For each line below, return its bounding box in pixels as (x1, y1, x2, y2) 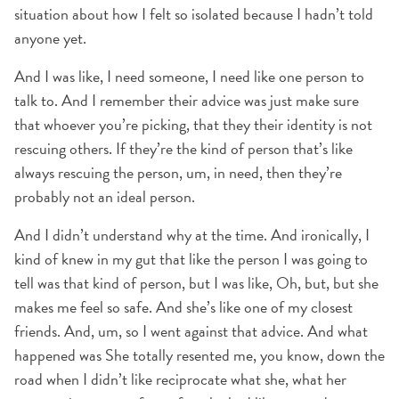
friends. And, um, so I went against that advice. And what (14, 319, 368, 343)
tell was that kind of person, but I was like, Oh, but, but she (14, 271, 379, 295)
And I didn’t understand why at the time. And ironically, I (14, 223, 370, 247)
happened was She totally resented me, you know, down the (14, 343, 385, 367)
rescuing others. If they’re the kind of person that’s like (14, 136, 353, 160)
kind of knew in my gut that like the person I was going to (14, 247, 368, 271)
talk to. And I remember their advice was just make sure (14, 88, 359, 112)
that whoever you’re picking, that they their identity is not (14, 112, 372, 136)
